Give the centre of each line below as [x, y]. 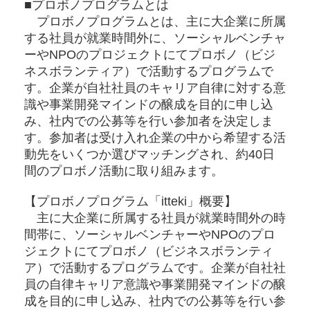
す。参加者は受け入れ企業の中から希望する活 [155, 137]
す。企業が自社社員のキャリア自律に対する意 [155, 88]
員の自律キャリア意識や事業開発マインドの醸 [155, 284]
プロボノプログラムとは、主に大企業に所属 [155, 21]
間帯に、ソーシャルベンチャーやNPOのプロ [150, 234]
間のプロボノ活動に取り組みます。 [124, 171]
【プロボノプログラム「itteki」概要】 [130, 201]
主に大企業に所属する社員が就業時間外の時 [155, 218]
